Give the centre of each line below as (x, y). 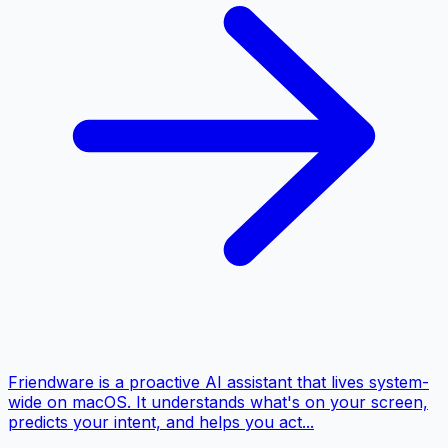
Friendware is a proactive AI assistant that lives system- (218, 382)
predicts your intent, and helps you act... (161, 422)
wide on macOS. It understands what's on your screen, (218, 402)
